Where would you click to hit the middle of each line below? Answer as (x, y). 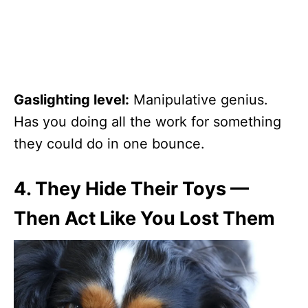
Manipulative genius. (199, 99)
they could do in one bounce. (109, 143)
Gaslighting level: (71, 99)
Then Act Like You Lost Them (144, 218)
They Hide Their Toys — (142, 188)
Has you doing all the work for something (147, 121)
